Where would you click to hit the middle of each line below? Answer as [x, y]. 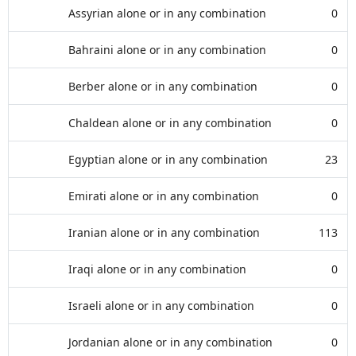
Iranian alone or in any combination [164, 232]
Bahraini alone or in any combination [167, 50]
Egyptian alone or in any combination [168, 159]
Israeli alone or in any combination [161, 306]
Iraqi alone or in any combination [157, 269]
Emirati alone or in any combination [164, 196]
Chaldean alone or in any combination [170, 123]
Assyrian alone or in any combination [167, 13]
